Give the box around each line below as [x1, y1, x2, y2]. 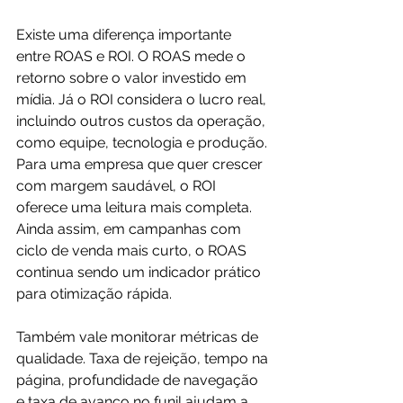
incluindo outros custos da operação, [16, 112, 269, 130]
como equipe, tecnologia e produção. [16, 134, 271, 151]
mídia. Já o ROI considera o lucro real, [16, 91, 270, 108]
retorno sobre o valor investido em [16, 69, 250, 86]
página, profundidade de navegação [16, 372, 262, 389]
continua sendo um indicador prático [16, 264, 264, 281]
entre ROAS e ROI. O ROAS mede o [16, 48, 249, 65]
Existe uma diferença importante [16, 26, 235, 43]
